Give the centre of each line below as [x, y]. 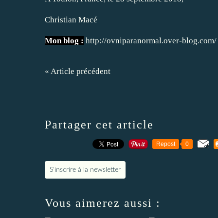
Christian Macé [71, 19]
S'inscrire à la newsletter [85, 170]
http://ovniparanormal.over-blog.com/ [151, 40]
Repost [166, 144]
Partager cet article [99, 124]
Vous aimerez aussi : [103, 203]
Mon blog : [64, 40]
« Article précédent [78, 71]
